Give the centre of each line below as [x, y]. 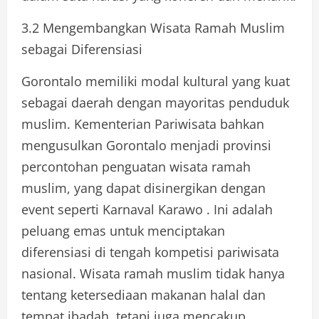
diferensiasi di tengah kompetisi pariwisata [150, 252]
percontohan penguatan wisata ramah [136, 166]
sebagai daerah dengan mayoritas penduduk [155, 102]
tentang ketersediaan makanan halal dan [143, 294]
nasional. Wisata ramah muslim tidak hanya [153, 273]
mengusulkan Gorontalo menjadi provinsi [146, 145]
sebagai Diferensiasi [82, 49]
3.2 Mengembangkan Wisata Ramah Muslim [153, 27]
